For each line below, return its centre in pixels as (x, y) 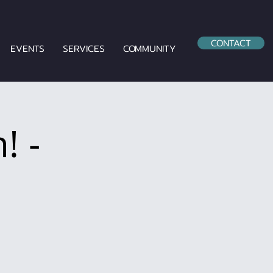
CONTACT (231, 43)
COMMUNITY (149, 48)
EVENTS (27, 48)
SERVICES (83, 48)
